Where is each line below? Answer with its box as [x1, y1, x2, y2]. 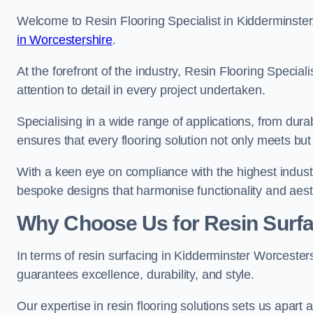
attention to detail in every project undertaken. [17, 83, 265, 97]
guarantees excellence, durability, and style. [17, 268, 254, 282]
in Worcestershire [17, 33, 112, 47]
